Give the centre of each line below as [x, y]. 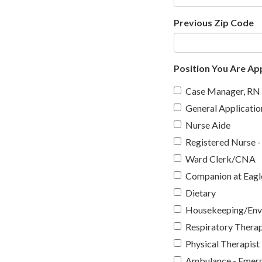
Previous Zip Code [214, 22]
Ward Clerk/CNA [220, 158]
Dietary [201, 192]
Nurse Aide [208, 125]
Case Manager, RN [223, 91]
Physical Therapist [223, 243]
